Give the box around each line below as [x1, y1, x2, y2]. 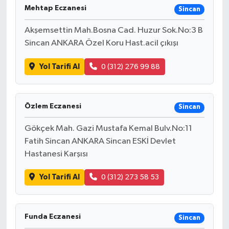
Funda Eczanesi [24, 213, 81, 221]
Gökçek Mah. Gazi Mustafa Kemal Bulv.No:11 [24, 124, 192, 133]
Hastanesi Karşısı [24, 149, 88, 158]
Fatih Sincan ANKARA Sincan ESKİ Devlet [24, 136, 176, 146]
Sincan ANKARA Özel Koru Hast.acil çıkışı [24, 39, 178, 48]
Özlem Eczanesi [24, 102, 81, 110]
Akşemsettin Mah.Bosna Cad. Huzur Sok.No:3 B [24, 26, 203, 35]
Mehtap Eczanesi [24, 5, 86, 12]
